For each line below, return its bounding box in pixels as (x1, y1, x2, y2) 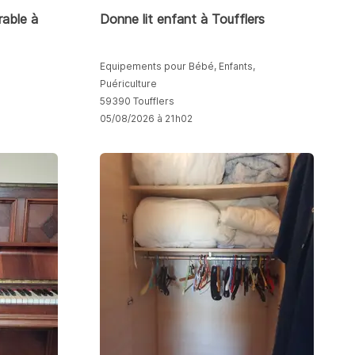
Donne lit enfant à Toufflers (99, 10, 265, 27)
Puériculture (99, 77, 157, 90)
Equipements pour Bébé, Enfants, (99, 59, 255, 72)
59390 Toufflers (99, 94, 174, 107)
